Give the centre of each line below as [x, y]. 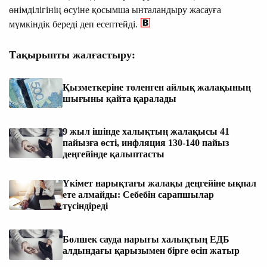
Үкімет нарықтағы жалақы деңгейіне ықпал [159, 184]
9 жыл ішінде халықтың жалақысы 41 [146, 132]
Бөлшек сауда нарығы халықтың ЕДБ [146, 239]
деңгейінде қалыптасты [114, 154]
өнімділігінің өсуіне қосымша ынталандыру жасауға [115, 10]
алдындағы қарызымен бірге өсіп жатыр [151, 250]
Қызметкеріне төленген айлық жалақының [157, 88]
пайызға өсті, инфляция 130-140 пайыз [146, 143]
